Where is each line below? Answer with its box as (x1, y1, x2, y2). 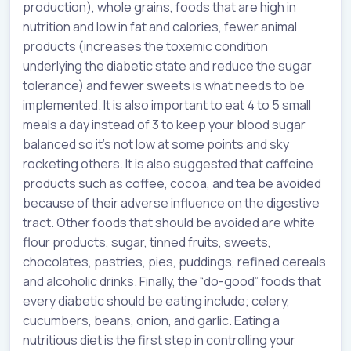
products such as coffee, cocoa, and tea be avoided (23, 175, 321, 193)
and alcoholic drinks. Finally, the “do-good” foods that (23, 273, 321, 291)
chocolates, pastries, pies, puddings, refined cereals (23, 253, 326, 271)
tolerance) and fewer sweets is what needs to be (23, 77, 305, 95)
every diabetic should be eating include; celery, (23, 292, 290, 310)
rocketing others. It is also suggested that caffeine (23, 155, 313, 173)
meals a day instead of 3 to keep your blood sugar (23, 116, 306, 134)
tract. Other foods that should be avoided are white (23, 214, 315, 232)
